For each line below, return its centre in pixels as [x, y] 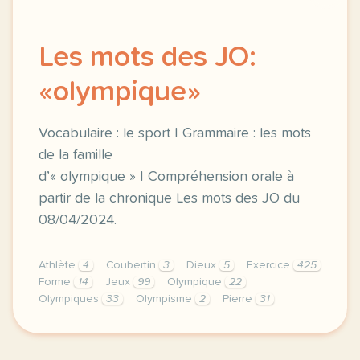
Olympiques [70, 299]
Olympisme [166, 299]
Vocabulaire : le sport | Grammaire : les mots [175, 133]
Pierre [239, 299]
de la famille [76, 155]
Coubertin [133, 265]
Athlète [59, 265]
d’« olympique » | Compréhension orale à [166, 177]
